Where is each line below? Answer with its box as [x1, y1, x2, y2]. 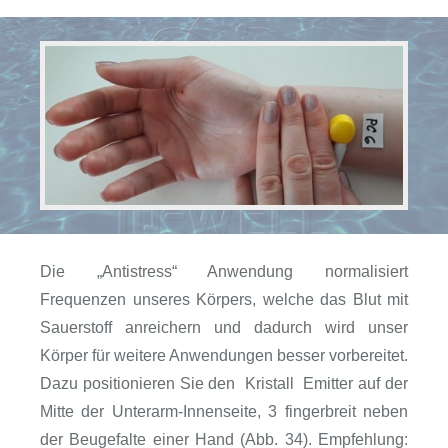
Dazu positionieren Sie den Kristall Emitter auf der [40, 375, 408, 393]
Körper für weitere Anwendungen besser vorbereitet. [40, 347, 408, 365]
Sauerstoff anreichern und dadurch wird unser [40, 319, 408, 337]
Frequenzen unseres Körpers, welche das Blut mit [40, 291, 408, 309]
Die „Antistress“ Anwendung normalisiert [40, 263, 408, 281]
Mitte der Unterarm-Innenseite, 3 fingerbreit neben [40, 403, 408, 421]
